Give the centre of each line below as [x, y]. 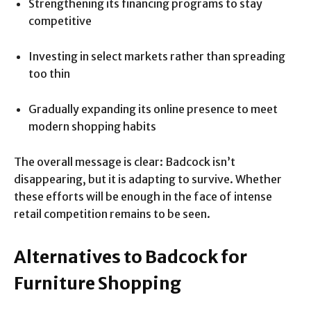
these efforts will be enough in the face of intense [143, 196]
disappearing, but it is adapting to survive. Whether [148, 179]
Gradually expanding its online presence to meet [153, 109]
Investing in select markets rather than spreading [157, 56]
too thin [49, 73]
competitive [60, 20]
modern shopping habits [92, 126]
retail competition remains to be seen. [112, 213]
